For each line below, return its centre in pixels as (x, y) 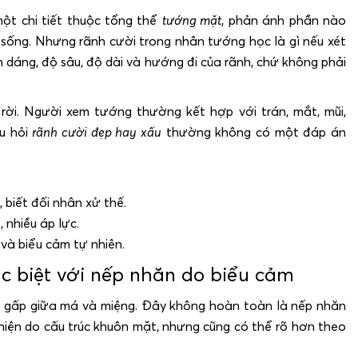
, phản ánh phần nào (284, 20)
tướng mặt (192, 20)
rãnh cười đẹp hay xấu (97, 131)
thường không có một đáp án (254, 131)
